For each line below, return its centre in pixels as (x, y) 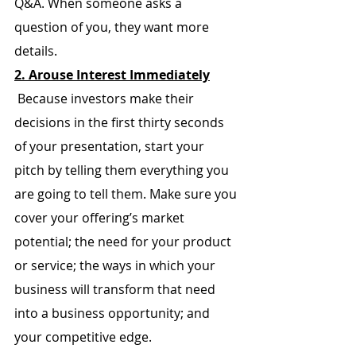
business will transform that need (116, 289)
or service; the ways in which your (116, 265)
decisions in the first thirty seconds (121, 122)
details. (36, 51)
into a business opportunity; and (114, 313)
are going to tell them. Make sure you (127, 194)
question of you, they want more (113, 27)
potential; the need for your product (124, 242)
